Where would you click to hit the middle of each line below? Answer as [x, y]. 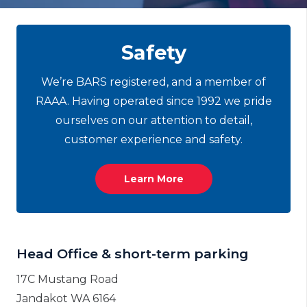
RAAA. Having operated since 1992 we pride [153, 101]
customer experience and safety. [153, 139]
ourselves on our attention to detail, [153, 120]
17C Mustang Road [67, 279]
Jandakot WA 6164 [66, 298]
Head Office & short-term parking [133, 254]
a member [225, 82]
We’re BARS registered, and [118, 82]
